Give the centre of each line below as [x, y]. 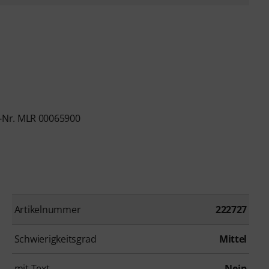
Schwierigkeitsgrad [55, 239]
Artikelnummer [47, 209]
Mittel [233, 239]
